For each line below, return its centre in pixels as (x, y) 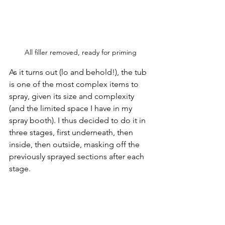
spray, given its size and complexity (73, 96)
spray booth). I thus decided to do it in (78, 120)
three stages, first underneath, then (72, 132)
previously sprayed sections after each (78, 156)
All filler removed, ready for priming (80, 52)
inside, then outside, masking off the (75, 144)
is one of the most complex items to (75, 84)
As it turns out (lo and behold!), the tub (79, 72)
